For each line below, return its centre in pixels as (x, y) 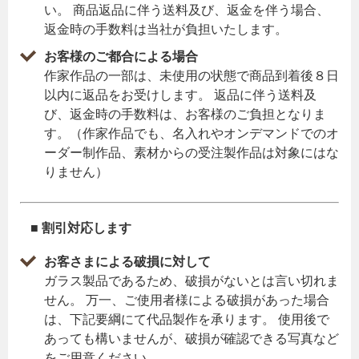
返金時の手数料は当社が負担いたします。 (166, 30)
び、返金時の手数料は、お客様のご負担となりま (185, 115)
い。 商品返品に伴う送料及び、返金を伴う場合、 (187, 10)
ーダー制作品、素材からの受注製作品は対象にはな (192, 153)
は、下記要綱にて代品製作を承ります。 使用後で (187, 320)
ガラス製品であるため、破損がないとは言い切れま (192, 281)
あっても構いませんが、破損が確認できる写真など (192, 339)
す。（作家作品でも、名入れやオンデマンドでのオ (192, 134)
